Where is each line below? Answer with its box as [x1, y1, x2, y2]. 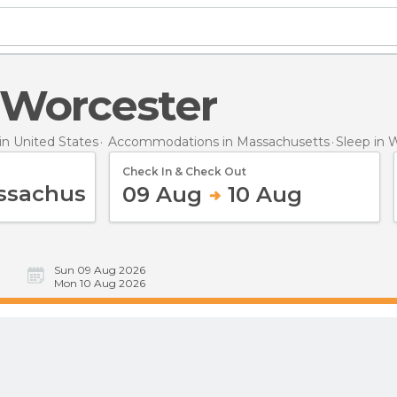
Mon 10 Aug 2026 [54, 276, 145, 290]
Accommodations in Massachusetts [108, 133, 330, 150]
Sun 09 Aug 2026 [54, 263, 145, 276]
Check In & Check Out [122, 164, 246, 178]
